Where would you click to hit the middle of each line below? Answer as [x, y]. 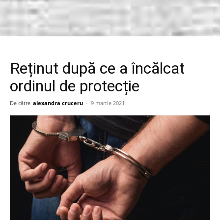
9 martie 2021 [108, 103]
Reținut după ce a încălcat [97, 68]
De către [20, 103]
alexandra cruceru [58, 103]
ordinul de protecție [75, 86]
